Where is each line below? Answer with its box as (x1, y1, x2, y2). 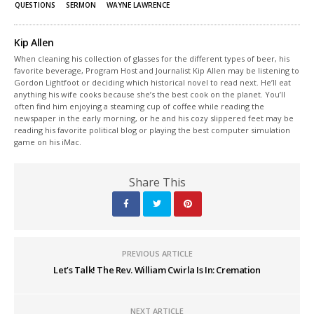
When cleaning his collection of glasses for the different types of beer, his (14, 53, 290, 64)
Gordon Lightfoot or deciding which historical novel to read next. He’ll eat (14, 76, 292, 88)
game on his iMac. (14, 136, 82, 147)
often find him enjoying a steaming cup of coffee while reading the (14, 100, 265, 111)
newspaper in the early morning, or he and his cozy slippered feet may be (14, 112, 294, 123)
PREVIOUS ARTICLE (121, 247, 193, 259)
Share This (128, 174, 186, 190)
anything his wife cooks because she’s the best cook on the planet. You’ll (14, 88, 286, 100)
